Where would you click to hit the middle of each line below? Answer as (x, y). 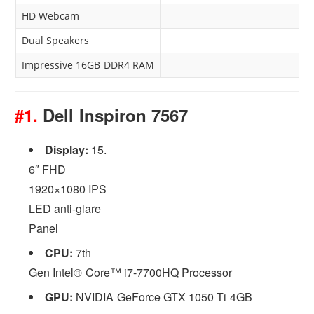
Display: (67, 149)
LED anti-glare (65, 208)
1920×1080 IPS (68, 189)
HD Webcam (51, 15)
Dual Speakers (56, 40)
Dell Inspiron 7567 (113, 115)
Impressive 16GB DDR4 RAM (88, 64)
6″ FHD (48, 169)
